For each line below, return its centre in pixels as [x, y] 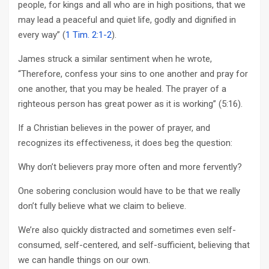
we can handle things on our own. [84, 260]
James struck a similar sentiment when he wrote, [115, 59]
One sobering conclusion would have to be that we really [129, 191]
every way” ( [42, 35]
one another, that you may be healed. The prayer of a [122, 89]
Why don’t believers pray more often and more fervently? [130, 167]
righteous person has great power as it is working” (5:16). [133, 104]
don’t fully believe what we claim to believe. [102, 206]
